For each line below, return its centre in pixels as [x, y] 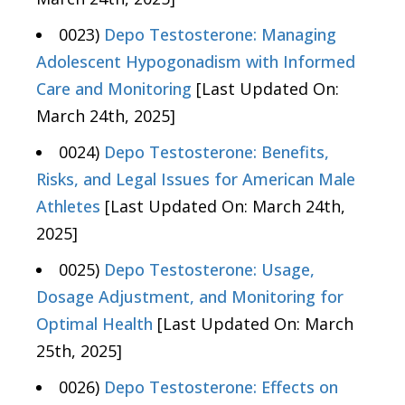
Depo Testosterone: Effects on [221, 387]
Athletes [68, 207]
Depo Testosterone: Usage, [209, 270]
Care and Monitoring [114, 89]
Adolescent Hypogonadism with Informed [196, 62]
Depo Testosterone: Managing [220, 35]
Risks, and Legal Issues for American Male [196, 179]
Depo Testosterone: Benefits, [217, 152]
